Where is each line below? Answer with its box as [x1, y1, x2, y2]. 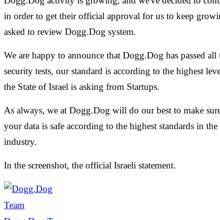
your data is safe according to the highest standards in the [4, 120, 218, 131]
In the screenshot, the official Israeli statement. [4, 160, 178, 170]
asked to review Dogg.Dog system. [4, 26, 136, 37]
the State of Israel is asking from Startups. [4, 81, 162, 92]
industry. [4, 136, 39, 147]
